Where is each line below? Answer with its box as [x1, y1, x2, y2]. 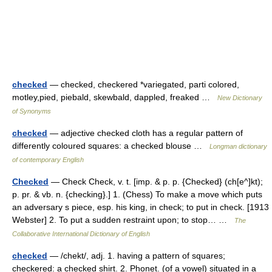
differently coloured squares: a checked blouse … [12, 141, 209, 151]
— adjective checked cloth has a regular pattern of [47, 128, 243, 138]
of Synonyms [12, 107, 51, 115]
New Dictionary [217, 94, 262, 101]
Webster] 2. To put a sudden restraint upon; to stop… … [12, 215, 234, 225]
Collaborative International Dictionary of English [12, 230, 150, 237]
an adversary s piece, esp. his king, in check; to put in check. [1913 [12, 202, 269, 212]
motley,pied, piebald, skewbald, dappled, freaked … [12, 92, 217, 102]
